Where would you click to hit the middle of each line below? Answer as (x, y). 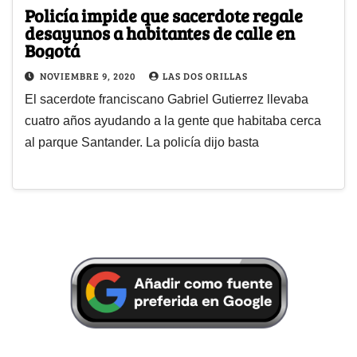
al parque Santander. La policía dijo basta (142, 142)
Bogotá (52, 50)
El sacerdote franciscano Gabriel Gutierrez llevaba (167, 99)
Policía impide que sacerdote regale (164, 15)
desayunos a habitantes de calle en (160, 32)
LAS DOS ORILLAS (205, 75)
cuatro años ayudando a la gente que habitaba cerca (173, 120)
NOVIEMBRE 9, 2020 (89, 75)
